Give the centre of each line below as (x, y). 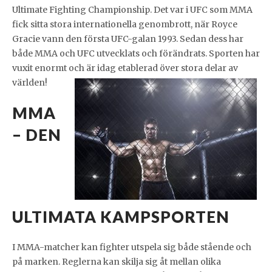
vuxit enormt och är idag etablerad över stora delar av (125, 68)
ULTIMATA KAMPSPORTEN (121, 217)
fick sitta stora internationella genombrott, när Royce (125, 25)
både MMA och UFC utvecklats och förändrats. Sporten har (136, 54)
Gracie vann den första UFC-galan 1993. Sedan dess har (128, 39)
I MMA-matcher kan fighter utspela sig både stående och (132, 247)
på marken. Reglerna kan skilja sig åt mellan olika (117, 262)
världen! (30, 83)
